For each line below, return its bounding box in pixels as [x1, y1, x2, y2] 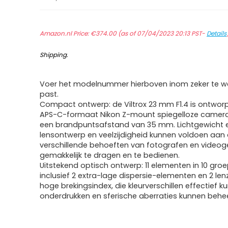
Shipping [40, 50, 67, 59]
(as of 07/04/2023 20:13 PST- [117, 29, 207, 38]
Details [207, 29, 227, 38]
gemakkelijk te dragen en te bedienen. [40, 150, 180, 160]
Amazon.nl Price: [40, 29, 91, 38]
